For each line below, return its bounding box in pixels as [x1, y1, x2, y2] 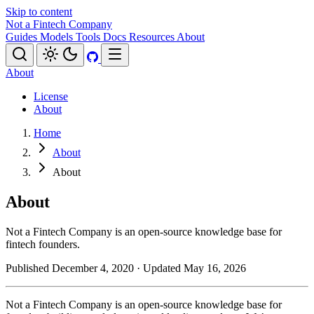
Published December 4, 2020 [6, 261, 134, 274]
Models [40, 31, 76, 43]
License [34, 90, 68, 102]
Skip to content [6, 6, 72, 18]
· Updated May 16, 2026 [137, 261, 246, 274]
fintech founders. [6, 238, 80, 250]
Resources [129, 31, 177, 43]
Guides [6, 31, 40, 43]
